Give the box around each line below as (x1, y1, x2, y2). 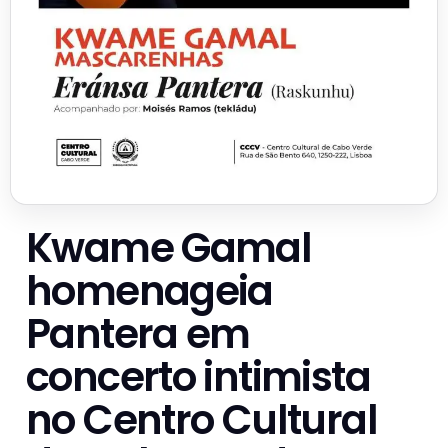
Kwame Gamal (26, 220, 312, 277)
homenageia (26, 263, 273, 320)
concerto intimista (26, 349, 370, 406)
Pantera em (26, 306, 250, 363)
